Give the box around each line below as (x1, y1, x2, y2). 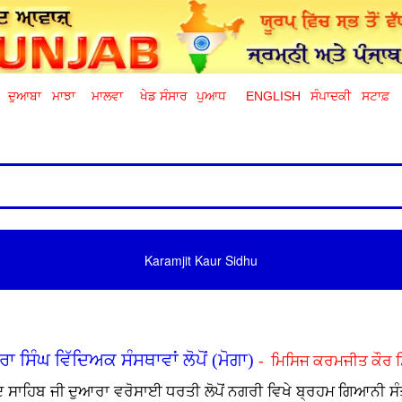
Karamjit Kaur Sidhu (144, 250, 258, 269)
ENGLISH (246, 89, 301, 104)
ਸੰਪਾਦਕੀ (310, 89, 351, 104)
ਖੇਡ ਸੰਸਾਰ (140, 89, 188, 104)
